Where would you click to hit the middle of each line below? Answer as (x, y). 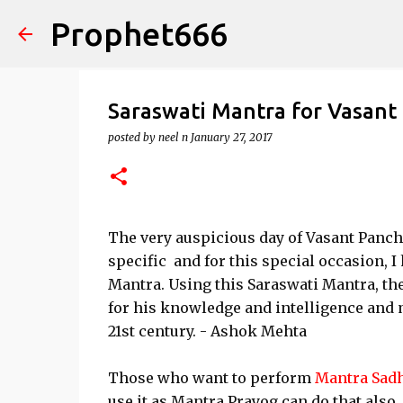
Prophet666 (139, 34)
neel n (173, 137)
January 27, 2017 (231, 137)
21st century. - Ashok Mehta (207, 331)
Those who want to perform (211, 378)
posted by (133, 137)
